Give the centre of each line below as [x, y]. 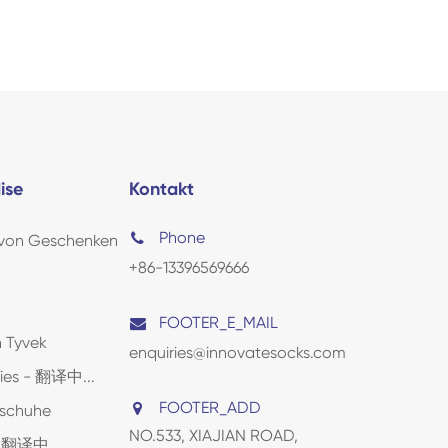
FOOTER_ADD [209, 407]
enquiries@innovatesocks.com [237, 352]
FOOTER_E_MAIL [218, 322]
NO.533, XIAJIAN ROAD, [213, 435]
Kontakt [161, 188]
